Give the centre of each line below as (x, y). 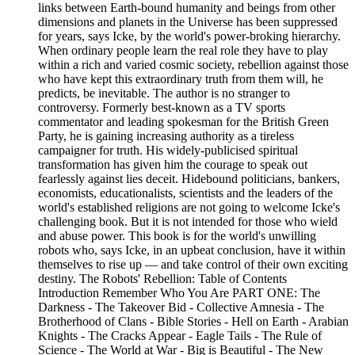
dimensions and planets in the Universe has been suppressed (188, 22)
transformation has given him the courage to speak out (173, 164)
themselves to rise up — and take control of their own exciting (193, 264)
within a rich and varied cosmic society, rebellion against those (193, 65)
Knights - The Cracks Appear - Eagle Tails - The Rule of (180, 336)
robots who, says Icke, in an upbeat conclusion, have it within (192, 250)
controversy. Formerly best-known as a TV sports (162, 107)
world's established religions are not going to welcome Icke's (189, 207)
